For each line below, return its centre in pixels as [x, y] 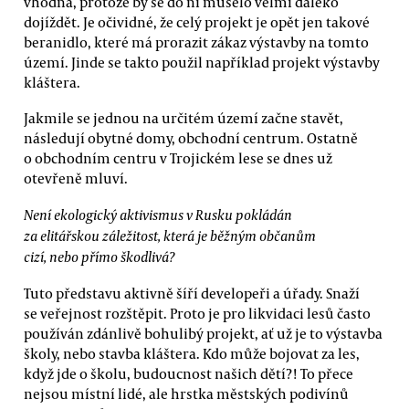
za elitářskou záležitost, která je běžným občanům [170, 235]
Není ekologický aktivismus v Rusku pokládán [158, 214]
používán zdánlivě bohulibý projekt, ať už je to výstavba [203, 333]
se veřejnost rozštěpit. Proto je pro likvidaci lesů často [197, 313]
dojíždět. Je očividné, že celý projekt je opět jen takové [197, 22]
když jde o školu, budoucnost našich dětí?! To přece [189, 373]
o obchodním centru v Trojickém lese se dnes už [178, 158]
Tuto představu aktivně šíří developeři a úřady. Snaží [192, 293]
